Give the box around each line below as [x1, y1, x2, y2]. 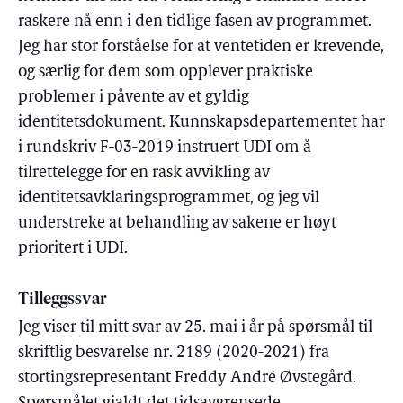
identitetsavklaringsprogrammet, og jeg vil [18, 190, 319, 207]
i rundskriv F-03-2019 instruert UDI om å [18, 139, 311, 157]
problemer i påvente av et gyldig [18, 89, 249, 106]
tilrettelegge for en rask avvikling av [18, 165, 270, 182]
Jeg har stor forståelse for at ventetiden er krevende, [18, 39, 384, 56]
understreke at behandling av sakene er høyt [18, 215, 336, 232]
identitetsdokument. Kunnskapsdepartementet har [18, 114, 385, 131]
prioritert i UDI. [18, 240, 128, 257]
